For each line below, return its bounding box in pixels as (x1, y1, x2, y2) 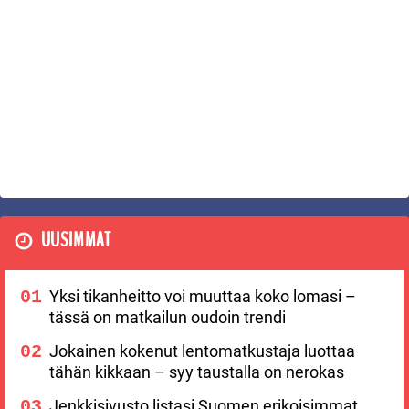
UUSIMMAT (40, 225, 112, 254)
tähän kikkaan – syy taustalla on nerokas (49, 362, 344, 383)
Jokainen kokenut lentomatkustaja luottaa (49, 341, 355, 362)
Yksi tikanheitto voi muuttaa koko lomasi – (49, 287, 356, 307)
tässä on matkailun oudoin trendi (49, 308, 286, 328)
